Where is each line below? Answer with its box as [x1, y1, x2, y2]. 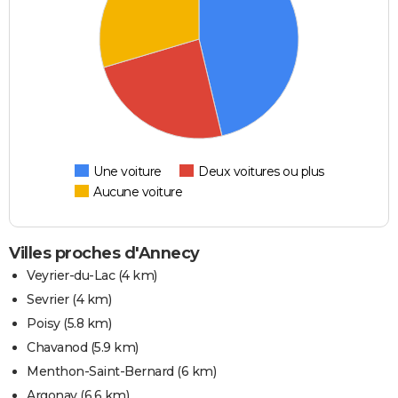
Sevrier [27, 291, 69, 308]
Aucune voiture [93, 184, 183, 201]
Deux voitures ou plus [198, 163, 324, 180]
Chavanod [27, 339, 87, 356]
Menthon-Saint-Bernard [27, 363, 174, 380]
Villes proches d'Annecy [9, 243, 200, 264]
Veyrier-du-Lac [27, 267, 115, 284]
